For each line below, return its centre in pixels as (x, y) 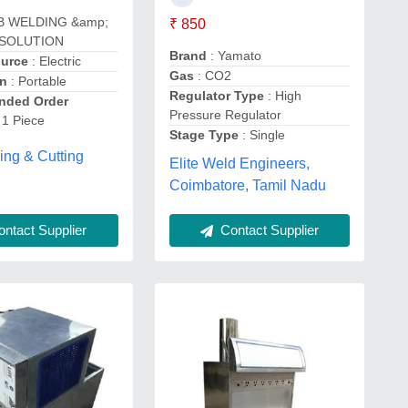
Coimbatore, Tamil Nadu (247, 185)
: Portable (37, 81)
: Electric (55, 61)
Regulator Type (216, 95)
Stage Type (204, 134)
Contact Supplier (267, 229)
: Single (261, 134)
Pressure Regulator (225, 114)
